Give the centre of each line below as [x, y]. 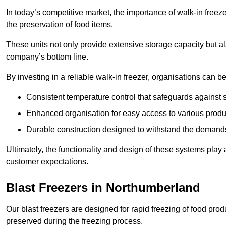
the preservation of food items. [60, 25]
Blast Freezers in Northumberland [103, 188]
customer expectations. [47, 162]
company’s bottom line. [47, 57]
